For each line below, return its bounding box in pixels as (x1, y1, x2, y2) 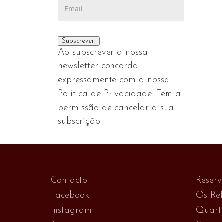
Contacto (51, 175, 87, 185)
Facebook (51, 190, 89, 200)
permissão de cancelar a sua (58, 103, 174, 112)
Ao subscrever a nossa (58, 47, 148, 57)
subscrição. (58, 116, 102, 126)
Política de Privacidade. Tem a (58, 89, 181, 99)
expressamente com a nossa (58, 75, 169, 85)
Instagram (51, 205, 92, 215)
